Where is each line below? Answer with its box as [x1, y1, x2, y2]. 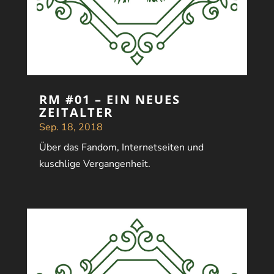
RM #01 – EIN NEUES [39, 91, 180, 108]
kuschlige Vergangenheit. [39, 157, 150, 171]
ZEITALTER [39, 104, 113, 121]
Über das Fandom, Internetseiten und [39, 141, 204, 155]
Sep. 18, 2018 [39, 120, 103, 135]
